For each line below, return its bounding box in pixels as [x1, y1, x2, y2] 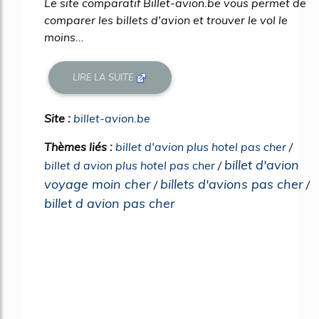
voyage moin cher [44, 175, 151, 192]
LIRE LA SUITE [73, 71, 137, 83]
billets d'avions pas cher [160, 175, 303, 192]
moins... [44, 29, 84, 44]
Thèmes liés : [44, 139, 115, 154]
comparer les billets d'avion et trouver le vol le [44, 12, 288, 27]
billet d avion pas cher [44, 194, 175, 211]
